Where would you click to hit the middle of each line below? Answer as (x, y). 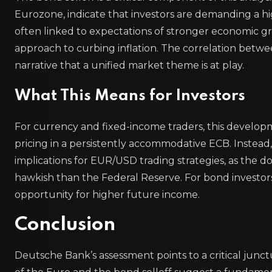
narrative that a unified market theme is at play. (129, 65)
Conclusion (65, 225)
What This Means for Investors (130, 96)
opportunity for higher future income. (107, 194)
